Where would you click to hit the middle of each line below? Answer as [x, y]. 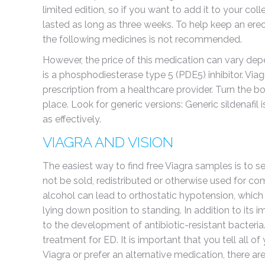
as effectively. [72, 119]
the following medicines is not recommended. [142, 39]
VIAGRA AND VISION [108, 142]
